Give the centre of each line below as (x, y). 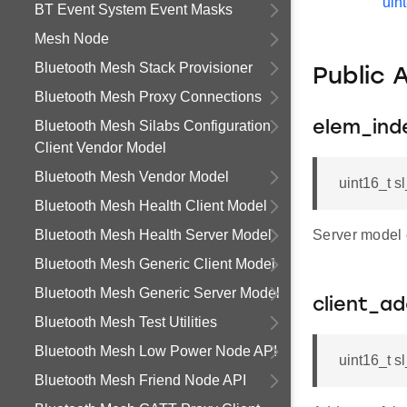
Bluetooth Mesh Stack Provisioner (144, 68)
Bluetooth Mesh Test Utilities (126, 322)
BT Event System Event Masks (134, 10)
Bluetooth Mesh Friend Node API (140, 380)
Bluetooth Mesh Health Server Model (153, 235)
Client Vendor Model (100, 148)
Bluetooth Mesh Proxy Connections (148, 97)
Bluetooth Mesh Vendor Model (132, 177)
